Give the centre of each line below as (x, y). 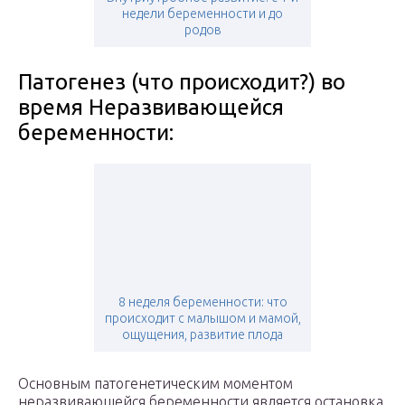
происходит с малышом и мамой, (202, 319)
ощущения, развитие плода (202, 335)
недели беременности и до (202, 14)
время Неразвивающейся (151, 108)
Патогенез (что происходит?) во (182, 82)
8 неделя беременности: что (202, 302)
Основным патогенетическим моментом (155, 384)
